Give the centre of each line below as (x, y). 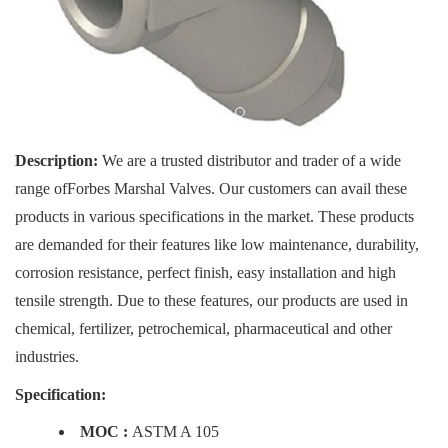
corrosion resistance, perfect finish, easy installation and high (205, 272)
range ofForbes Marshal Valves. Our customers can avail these (211, 188)
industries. (47, 356)
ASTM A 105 (175, 431)
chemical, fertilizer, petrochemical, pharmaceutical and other (203, 328)
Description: (58, 160)
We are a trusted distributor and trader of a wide (251, 160)
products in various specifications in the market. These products (214, 216)
